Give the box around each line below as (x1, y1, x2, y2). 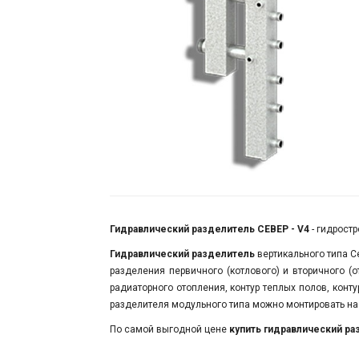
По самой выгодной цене (110, 324, 229, 336)
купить (229, 324, 264, 336)
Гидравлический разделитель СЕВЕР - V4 (110, 224, 312, 236)
